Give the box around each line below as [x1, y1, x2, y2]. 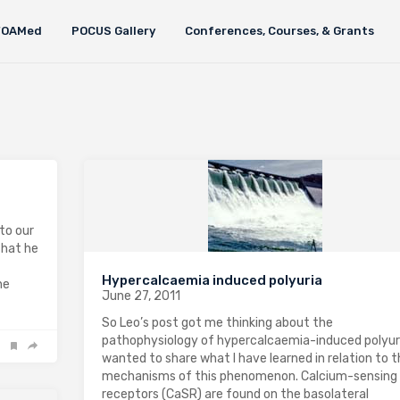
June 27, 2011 [102, 288, 180, 304]
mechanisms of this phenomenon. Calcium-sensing [102, 369, 397, 384]
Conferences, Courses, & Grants [184, 24, 374, 37]
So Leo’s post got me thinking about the [102, 315, 333, 330]
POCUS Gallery [71, 24, 155, 37]
